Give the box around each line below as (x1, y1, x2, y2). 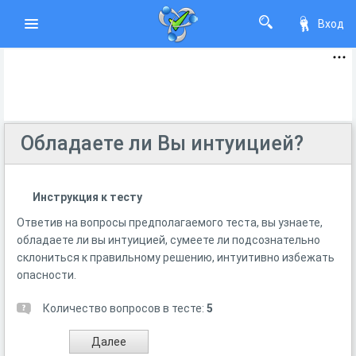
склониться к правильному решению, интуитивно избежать (17, 251, 335, 264)
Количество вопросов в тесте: (43, 302, 207, 315)
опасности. (17, 269, 76, 281)
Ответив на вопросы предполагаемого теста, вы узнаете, (17, 216, 323, 229)
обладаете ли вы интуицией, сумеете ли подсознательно (17, 234, 320, 246)
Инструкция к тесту (33, 191, 142, 203)
